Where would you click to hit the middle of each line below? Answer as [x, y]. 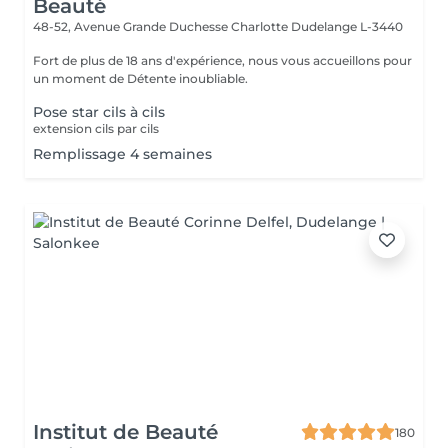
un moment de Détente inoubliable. [140, 78]
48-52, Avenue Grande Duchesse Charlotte [162, 26]
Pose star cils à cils [99, 112]
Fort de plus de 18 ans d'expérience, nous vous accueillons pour [222, 60]
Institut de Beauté [125, 432]
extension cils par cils [96, 128]
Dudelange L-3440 [347, 26]
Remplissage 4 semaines [122, 154]
